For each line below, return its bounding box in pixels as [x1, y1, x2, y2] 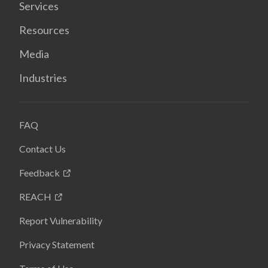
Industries [19, 71, 67, 84]
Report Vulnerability [19, 215, 102, 226]
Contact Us [19, 143, 66, 154]
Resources [19, 23, 69, 36]
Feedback [19, 167, 60, 178]
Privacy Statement [19, 239, 95, 250]
